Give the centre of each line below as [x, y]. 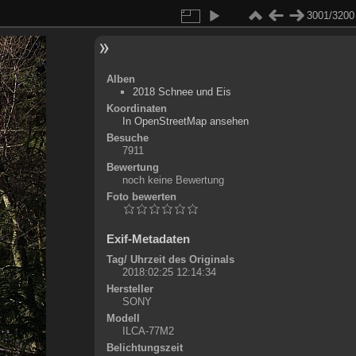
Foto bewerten [141, 197]
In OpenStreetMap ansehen [185, 121]
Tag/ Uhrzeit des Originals [170, 259]
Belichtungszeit [144, 348]
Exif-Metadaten [148, 239]
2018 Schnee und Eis [182, 92]
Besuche [127, 138]
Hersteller [130, 289]
